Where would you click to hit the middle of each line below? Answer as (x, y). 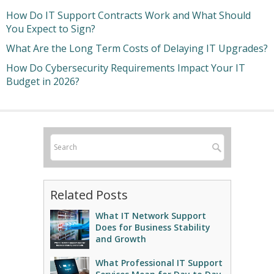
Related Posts (89, 195)
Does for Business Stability (153, 227)
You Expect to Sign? (51, 29)
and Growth (120, 239)
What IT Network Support (150, 216)
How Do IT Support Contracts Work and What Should (128, 15)
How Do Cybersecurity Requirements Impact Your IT (126, 68)
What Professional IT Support (159, 263)
